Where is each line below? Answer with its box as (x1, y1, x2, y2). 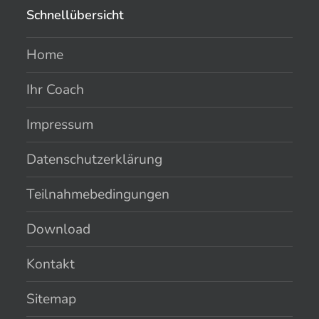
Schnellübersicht (26, 6, 125, 24)
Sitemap (26, 290, 77, 309)
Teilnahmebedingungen (26, 185, 170, 204)
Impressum (26, 115, 94, 135)
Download (26, 220, 91, 239)
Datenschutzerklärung (26, 150, 163, 169)
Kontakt (26, 255, 75, 274)
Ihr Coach (26, 80, 85, 100)
